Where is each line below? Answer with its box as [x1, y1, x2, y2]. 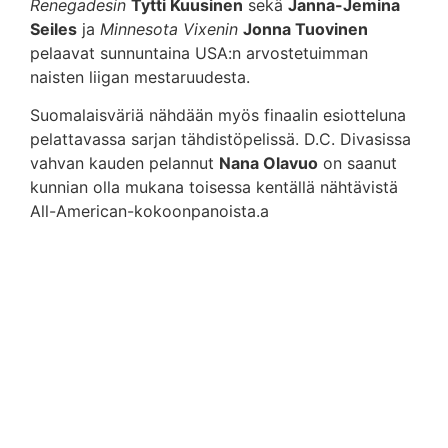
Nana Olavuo [219, 153, 318, 174]
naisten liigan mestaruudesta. [30, 66, 250, 87]
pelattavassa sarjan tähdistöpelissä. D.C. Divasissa [30, 129, 411, 150]
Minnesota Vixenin [100, 18, 238, 39]
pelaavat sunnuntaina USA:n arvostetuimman [30, 42, 368, 63]
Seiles [30, 18, 77, 39]
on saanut [318, 153, 397, 174]
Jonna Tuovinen [243, 18, 368, 39]
